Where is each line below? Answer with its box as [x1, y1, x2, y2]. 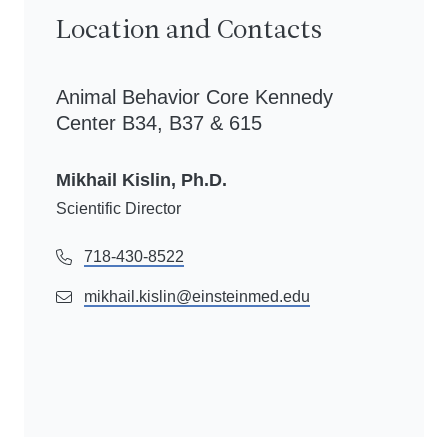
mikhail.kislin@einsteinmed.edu [84, 288, 310, 305]
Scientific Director [56, 200, 181, 217]
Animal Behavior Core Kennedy [56, 86, 333, 108]
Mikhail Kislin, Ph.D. [56, 170, 227, 190]
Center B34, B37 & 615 [56, 112, 262, 134]
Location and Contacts [56, 18, 322, 45]
